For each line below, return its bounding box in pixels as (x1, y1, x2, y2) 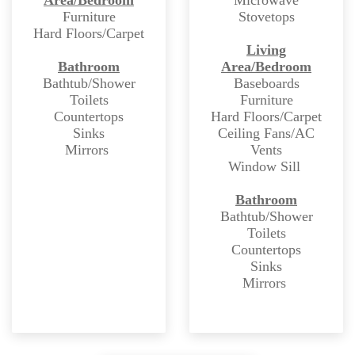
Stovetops (238, 8, 295, 25)
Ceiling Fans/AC (218, 124, 315, 141)
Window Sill (228, 158, 300, 174)
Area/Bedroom (221, 58, 311, 74)
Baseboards (233, 74, 300, 91)
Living (246, 41, 286, 58)
